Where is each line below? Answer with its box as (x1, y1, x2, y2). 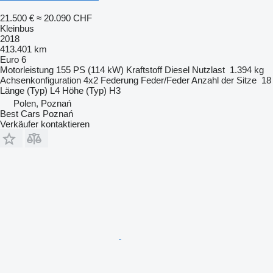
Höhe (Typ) (62, 85, 107, 96)
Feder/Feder (141, 74, 190, 85)
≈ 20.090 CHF (37, 12, 92, 23)
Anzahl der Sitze (191, 74, 257, 85)
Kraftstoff (126, 64, 162, 75)
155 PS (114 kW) (56, 64, 124, 75)
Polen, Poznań (13, 97, 71, 108)
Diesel (165, 64, 190, 75)
